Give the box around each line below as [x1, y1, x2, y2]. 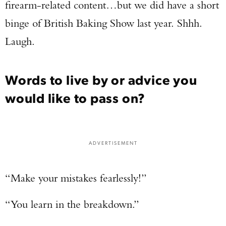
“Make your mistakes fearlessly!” [5, 171, 147, 185]
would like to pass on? [5, 89, 146, 106]
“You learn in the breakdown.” [5, 197, 139, 211]
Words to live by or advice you [5, 71, 197, 88]
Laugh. [5, 34, 35, 48]
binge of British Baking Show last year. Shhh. [5, 16, 202, 30]
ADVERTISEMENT [88, 139, 138, 146]
